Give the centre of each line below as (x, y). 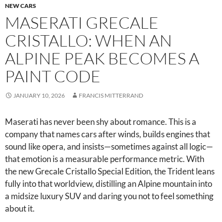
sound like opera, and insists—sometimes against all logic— (109, 146)
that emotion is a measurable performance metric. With (105, 159)
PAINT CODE (53, 76)
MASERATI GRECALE (82, 23)
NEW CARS (21, 6)
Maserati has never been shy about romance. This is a (101, 122)
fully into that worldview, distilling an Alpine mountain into (109, 184)
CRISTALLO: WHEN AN (88, 40)
